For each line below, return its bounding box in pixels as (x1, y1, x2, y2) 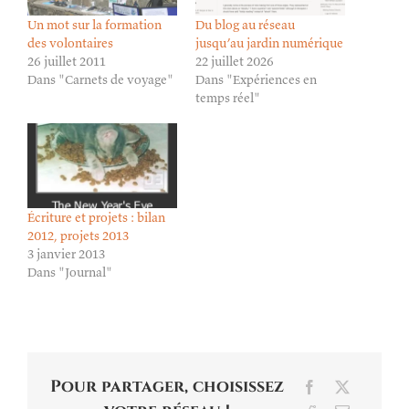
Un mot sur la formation (27, 16, 162, 33)
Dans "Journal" (27, 264, 112, 281)
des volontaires (27, 34, 113, 51)
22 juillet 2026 (195, 52, 274, 69)
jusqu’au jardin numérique (195, 34, 343, 51)
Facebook (315, 379, 372, 394)
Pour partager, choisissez (49, 375, 284, 399)
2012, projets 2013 (27, 227, 129, 245)
